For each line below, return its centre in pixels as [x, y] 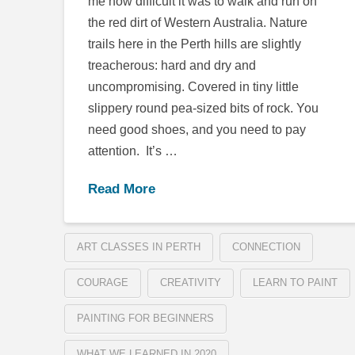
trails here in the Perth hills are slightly [195, 44]
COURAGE [102, 283]
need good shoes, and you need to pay [197, 130]
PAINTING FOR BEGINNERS [145, 318]
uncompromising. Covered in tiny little [194, 87]
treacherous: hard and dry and [172, 66]
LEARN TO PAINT [295, 283]
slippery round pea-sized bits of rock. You [204, 109]
